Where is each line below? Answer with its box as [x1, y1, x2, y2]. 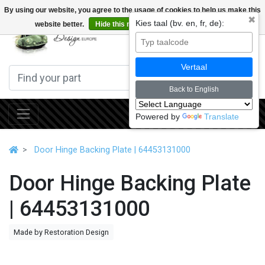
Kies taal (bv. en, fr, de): [135, 18, 224, 28]
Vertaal [181, 62, 207, 72]
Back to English [169, 85, 219, 93]
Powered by [135, 112, 182, 121]
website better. [34, 20, 86, 28]
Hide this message [95, 20, 158, 28]
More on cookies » [169, 20, 231, 28]
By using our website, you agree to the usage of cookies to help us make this [4, 6, 261, 14]
